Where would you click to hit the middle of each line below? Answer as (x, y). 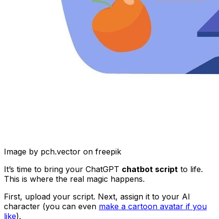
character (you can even (51, 206)
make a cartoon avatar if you (153, 206)
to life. (190, 169)
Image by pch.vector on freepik (63, 151)
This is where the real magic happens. (74, 179)
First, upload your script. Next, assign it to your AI (97, 196)
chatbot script (150, 169)
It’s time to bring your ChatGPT (63, 169)
